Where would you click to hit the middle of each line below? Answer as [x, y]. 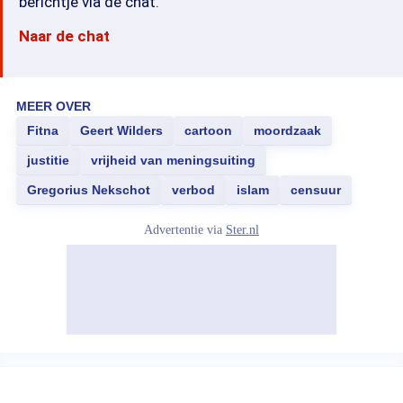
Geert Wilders [121, 130]
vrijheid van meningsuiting [173, 160]
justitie [48, 160]
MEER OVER [54, 106]
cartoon [208, 130]
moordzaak [287, 130]
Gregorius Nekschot [89, 190]
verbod [193, 190]
